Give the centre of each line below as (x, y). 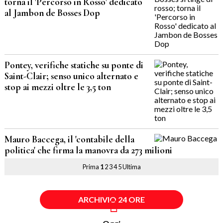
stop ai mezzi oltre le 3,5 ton (57, 87)
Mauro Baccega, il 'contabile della (69, 140)
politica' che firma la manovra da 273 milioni (88, 151)
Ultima (131, 167)
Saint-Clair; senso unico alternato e (71, 76)
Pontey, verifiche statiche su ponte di (74, 65)
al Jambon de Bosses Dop (52, 13)
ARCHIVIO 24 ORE (111, 200)
